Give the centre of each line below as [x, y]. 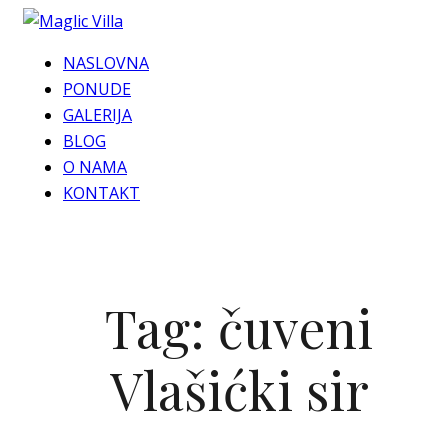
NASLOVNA [106, 63]
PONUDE [97, 89]
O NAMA [95, 167]
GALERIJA [97, 115]
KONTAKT [101, 193]
